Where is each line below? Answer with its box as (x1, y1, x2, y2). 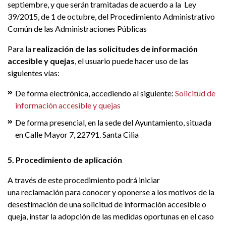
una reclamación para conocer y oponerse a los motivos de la (8, 187, 214, 197)
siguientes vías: (8, 68, 61, 78)
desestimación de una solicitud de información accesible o (8, 199, 206, 209)
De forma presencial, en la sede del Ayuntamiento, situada (15, 118, 211, 127)
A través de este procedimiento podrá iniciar (8, 175, 160, 185)
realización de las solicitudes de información (31, 44, 198, 53)
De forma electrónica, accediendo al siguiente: (15, 88, 175, 98)
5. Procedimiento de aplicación (8, 155, 122, 164)
